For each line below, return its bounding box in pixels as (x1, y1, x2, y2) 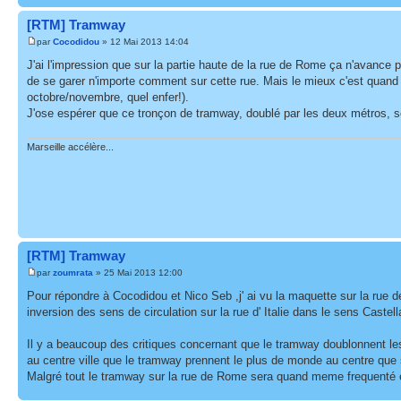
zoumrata (53, 268, 93, 277)
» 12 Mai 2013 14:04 (99, 37, 189, 47)
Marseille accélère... (27, 141, 114, 152)
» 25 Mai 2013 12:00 (93, 268, 183, 277)
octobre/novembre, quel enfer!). (27, 90, 189, 104)
